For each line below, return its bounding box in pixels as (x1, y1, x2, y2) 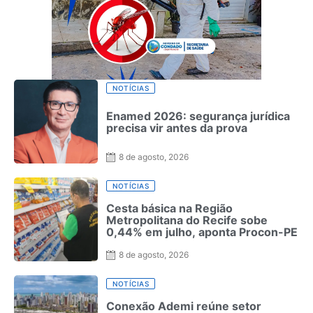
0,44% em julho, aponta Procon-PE (106, 224, 298, 239)
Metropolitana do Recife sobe (106, 212, 268, 227)
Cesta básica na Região (106, 201, 233, 215)
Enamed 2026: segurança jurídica (106, 109, 290, 124)
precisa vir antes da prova (106, 121, 247, 136)
